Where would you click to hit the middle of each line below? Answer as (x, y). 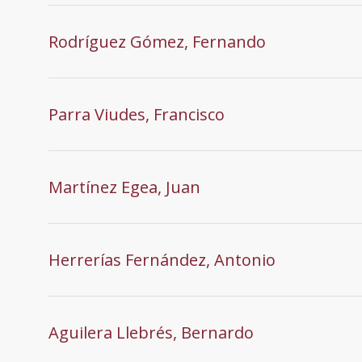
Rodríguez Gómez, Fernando (157, 41)
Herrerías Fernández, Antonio (162, 259)
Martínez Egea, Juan (124, 187)
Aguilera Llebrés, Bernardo (151, 332)
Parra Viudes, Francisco (137, 114)
